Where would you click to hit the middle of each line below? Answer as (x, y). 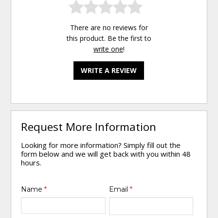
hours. (31, 163)
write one (108, 49)
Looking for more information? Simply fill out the (101, 145)
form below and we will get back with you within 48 (106, 154)
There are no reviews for (109, 28)
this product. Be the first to (109, 38)
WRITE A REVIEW (109, 71)
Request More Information (89, 127)
